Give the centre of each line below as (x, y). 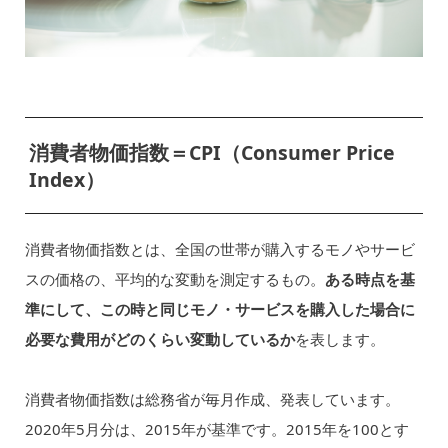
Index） (66, 180)
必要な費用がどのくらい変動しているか (159, 338)
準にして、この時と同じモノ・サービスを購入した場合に (219, 308)
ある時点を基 (369, 278)
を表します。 (339, 338)
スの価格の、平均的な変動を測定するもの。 (174, 278)
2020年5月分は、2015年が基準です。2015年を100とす (216, 428)
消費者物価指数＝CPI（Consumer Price (211, 153)
